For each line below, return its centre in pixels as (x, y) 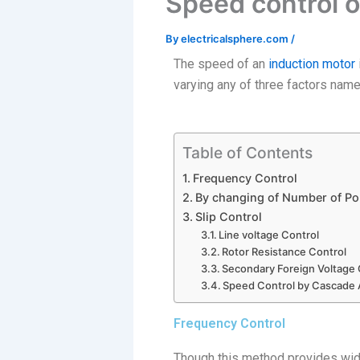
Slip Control (228, 216)
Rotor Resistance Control (284, 251)
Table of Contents (247, 152)
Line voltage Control (269, 234)
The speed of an (221, 64)
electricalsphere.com (236, 39)
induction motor (312, 64)
